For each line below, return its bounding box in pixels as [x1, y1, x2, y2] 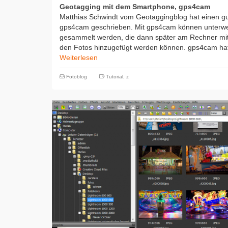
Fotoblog [66, 74, 87, 79]
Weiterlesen [60, 53, 98, 62]
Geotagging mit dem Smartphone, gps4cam [60, 3, 210, 11]
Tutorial [106, 74, 123, 79]
